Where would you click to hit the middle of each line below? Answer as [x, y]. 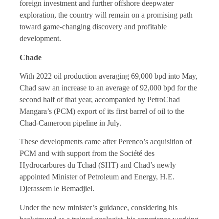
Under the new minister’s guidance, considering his [99, 207]
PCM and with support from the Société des [87, 153]
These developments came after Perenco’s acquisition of [106, 142]
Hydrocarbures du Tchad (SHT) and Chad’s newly [98, 165]
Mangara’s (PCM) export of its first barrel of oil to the [102, 111]
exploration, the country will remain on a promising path [106, 15]
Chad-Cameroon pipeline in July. [70, 123]
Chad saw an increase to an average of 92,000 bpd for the [108, 88]
